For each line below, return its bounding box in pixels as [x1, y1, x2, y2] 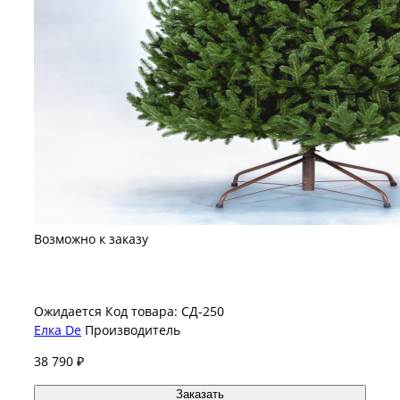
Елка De [34, 321, 81, 338]
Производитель [85, 321, 180, 338]
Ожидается [34, 302, 102, 320]
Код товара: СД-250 [105, 302, 224, 320]
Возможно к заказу [34, 229, 148, 247]
